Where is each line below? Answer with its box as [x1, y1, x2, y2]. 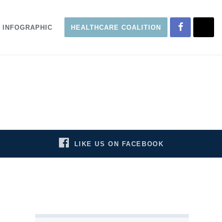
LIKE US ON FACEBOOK [74, 140, 164, 148]
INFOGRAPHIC [2, 24, 53, 31]
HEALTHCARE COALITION [71, 24, 161, 31]
